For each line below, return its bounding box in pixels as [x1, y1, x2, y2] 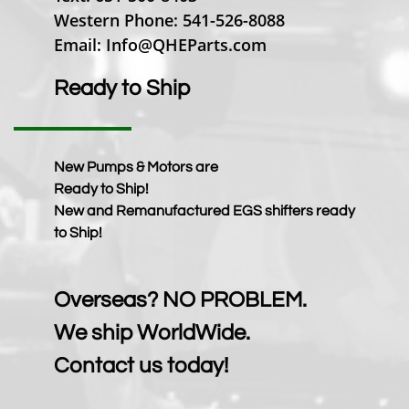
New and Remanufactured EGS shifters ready [54, 204, 355, 218]
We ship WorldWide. [54, 321, 250, 344]
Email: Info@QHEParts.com [54, 34, 267, 56]
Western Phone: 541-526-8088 [54, 9, 285, 31]
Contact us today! [54, 354, 228, 377]
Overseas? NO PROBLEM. [54, 288, 307, 311]
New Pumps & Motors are [54, 160, 218, 174]
